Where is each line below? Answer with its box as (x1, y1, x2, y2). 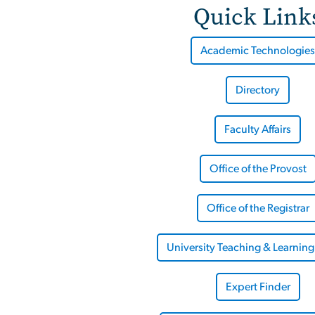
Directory (236, 84, 280, 96)
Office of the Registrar (206, 202, 309, 214)
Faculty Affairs (224, 123, 291, 135)
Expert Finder (225, 281, 290, 292)
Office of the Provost (209, 162, 307, 174)
